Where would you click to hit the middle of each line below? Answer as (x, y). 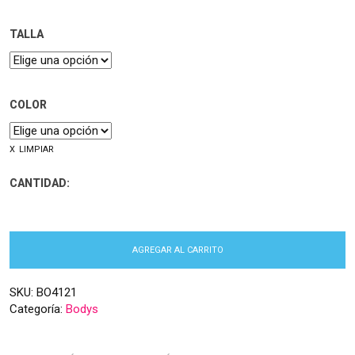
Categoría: (38, 309)
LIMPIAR (36, 149)
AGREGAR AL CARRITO (177, 250)
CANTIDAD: (40, 183)
